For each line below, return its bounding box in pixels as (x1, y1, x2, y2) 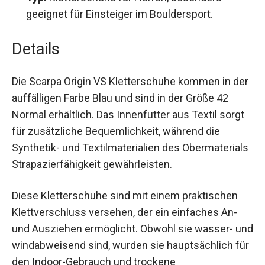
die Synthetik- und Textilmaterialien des (12, 132, 196, 146)
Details (12, 31, 60, 50)
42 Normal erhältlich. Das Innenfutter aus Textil (12, 99, 231, 112)
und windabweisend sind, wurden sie (12, 230, 185, 243)
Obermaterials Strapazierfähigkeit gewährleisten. (12, 149, 241, 162)
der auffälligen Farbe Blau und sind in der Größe (12, 83, 232, 96)
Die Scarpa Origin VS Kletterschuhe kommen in (12, 66, 231, 79)
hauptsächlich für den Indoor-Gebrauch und (12, 247, 216, 260)
